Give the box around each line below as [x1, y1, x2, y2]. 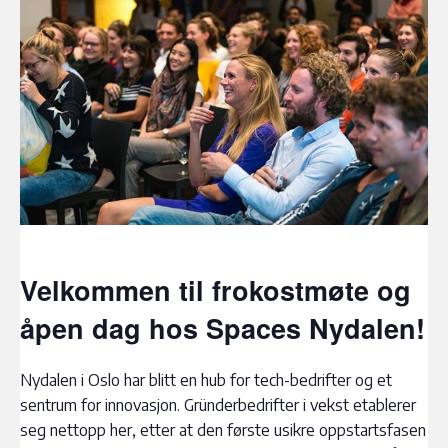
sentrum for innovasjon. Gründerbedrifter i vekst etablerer [20, 394, 416, 415]
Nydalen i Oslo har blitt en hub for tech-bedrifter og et [20, 369, 392, 390]
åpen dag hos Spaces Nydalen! [20, 309, 425, 348]
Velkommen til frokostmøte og [20, 271, 411, 310]
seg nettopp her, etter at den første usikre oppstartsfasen [20, 419, 426, 440]
